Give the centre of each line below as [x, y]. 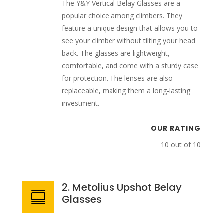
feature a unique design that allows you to [129, 28]
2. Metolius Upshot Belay [121, 187]
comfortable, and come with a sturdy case [130, 66]
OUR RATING [176, 129]
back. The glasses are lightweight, [115, 53]
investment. [80, 103]
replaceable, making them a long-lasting [126, 91]
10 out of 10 [181, 145]
